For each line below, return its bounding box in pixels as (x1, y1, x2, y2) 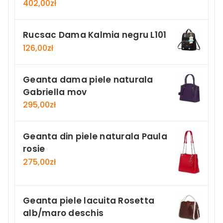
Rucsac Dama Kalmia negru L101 (23, 29, 167, 41)
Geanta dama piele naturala (23, 73, 153, 86)
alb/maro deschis (23, 207, 104, 220)
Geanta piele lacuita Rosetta (23, 195, 154, 207)
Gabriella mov (23, 86, 87, 98)
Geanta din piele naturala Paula (23, 130, 167, 143)
